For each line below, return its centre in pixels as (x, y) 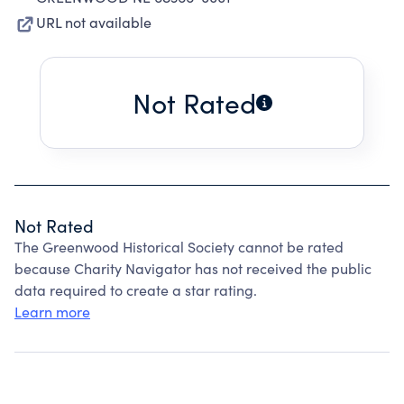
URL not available (94, 22)
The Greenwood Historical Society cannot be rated (179, 247)
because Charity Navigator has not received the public (193, 268)
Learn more (52, 312)
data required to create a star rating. (136, 290)
